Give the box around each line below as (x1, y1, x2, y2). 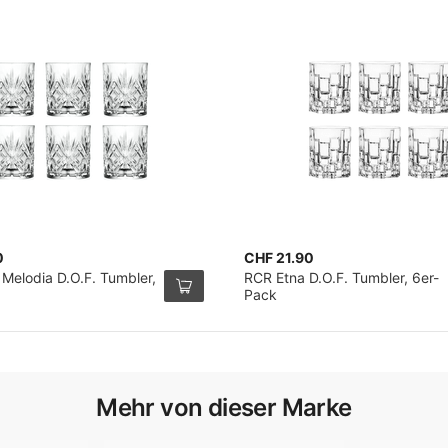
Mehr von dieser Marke (96, 393, 352, 422)
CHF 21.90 (244, 249, 314, 266)
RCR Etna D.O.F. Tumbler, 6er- (244, 269, 439, 286)
